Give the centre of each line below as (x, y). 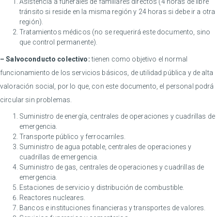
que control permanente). (59, 42)
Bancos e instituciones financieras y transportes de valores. (113, 208)
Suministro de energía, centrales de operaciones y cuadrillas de (117, 116)
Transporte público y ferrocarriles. (72, 137)
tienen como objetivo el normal (139, 59)
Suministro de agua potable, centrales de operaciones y (106, 147)
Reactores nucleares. (52, 198)
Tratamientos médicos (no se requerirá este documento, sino (115, 32)
